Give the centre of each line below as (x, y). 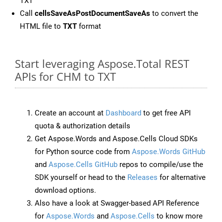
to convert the (174, 14)
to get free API (166, 113)
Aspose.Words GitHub (168, 152)
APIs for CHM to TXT (65, 77)
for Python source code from (83, 152)
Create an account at (70, 113)
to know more (179, 216)
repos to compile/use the (160, 165)
